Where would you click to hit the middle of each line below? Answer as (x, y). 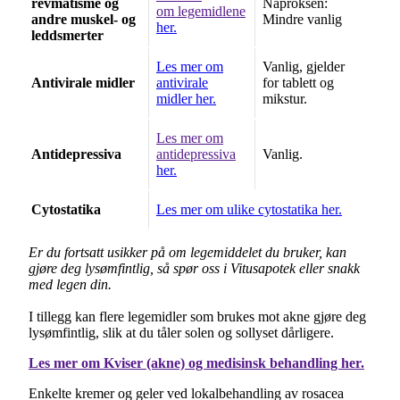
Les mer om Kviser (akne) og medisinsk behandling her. (196, 363)
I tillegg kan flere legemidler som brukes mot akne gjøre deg (197, 317)
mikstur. (285, 99)
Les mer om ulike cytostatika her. (249, 210)
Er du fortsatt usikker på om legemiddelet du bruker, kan (187, 253)
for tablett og (298, 83)
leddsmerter (67, 36)
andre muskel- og (83, 20)
